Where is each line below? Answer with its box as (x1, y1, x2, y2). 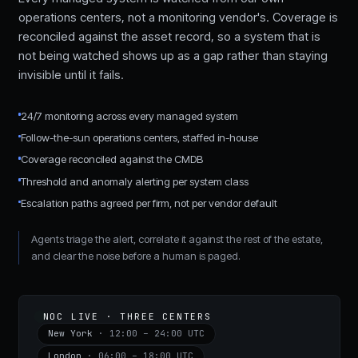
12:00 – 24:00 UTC (109, 328, 205, 340)
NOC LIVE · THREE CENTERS (42, 310, 212, 322)
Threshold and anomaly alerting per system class (21, 174, 249, 188)
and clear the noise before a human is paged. (30, 249, 241, 263)
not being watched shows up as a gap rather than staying (18, 47, 328, 63)
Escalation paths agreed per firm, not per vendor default (21, 197, 278, 209)
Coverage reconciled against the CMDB (21, 153, 204, 166)
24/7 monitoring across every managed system (21, 109, 239, 122)
